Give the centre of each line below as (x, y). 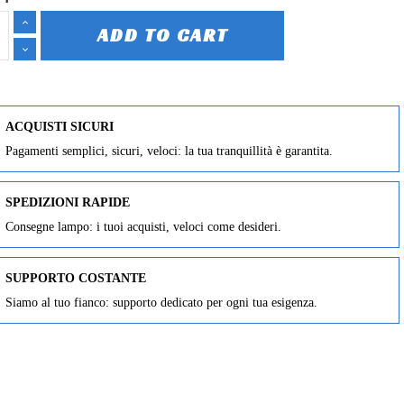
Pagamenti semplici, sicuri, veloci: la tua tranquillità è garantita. (170, 151)
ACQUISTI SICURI (60, 127)
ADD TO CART (162, 36)
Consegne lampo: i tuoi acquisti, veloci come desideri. (144, 227)
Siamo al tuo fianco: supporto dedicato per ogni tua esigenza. (162, 303)
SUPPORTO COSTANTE (76, 279)
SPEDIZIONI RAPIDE (68, 203)
